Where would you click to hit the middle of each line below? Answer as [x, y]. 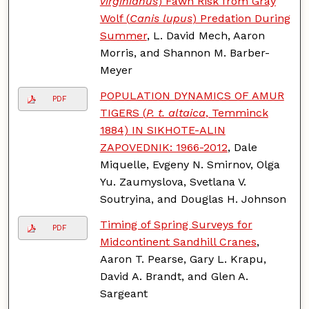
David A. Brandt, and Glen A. [174, 276]
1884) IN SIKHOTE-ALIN [162, 130]
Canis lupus [161, 18]
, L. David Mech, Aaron [206, 35]
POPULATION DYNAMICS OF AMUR [192, 95]
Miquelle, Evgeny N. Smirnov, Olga [190, 164]
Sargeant [123, 293]
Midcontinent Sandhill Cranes [178, 241]
